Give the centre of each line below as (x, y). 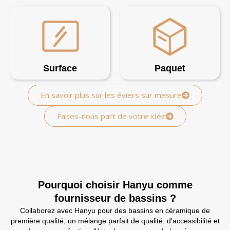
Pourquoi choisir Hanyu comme (115, 185)
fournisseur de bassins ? (115, 198)
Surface (60, 69)
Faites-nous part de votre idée (111, 116)
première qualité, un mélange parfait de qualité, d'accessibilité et (115, 221)
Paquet (170, 69)
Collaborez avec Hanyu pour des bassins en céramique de (115, 211)
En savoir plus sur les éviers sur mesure (111, 95)
